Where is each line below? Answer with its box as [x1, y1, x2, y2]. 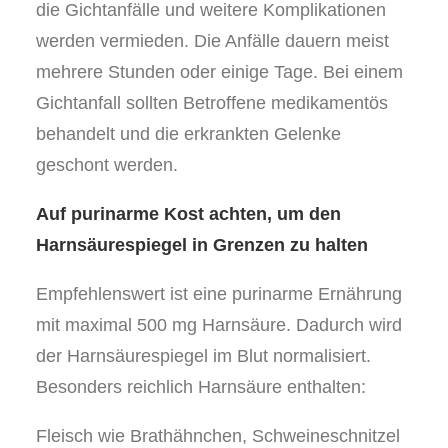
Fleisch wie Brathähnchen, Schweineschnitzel [36, 426, 400, 446]
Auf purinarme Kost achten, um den [36, 204, 341, 224]
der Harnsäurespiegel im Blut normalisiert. [36, 346, 371, 366]
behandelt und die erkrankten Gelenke [36, 124, 341, 144]
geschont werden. [36, 155, 178, 175]
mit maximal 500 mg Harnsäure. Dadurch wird [36, 315, 402, 335]
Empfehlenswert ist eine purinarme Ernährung [36, 284, 402, 304]
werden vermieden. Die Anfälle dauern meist [36, 31, 389, 51]
